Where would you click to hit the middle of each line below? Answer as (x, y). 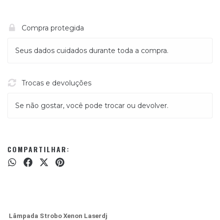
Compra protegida (53, 28)
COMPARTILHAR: (39, 149)
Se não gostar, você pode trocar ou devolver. (92, 105)
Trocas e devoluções (56, 83)
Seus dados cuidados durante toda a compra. (92, 50)
